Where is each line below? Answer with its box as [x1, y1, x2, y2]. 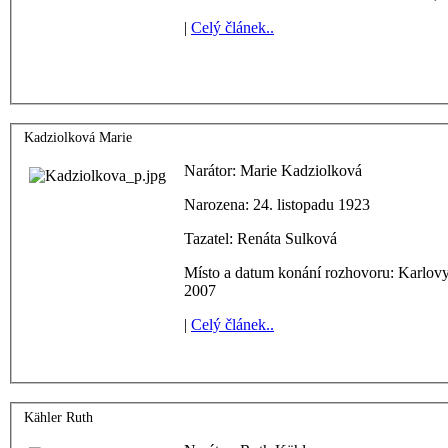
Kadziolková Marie [24, 130, 132, 146]
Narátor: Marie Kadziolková [184, 162, 362, 180]
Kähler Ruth [24, 409, 93, 425]
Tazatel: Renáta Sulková [184, 230, 337, 248]
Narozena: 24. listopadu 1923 [184, 196, 370, 214]
